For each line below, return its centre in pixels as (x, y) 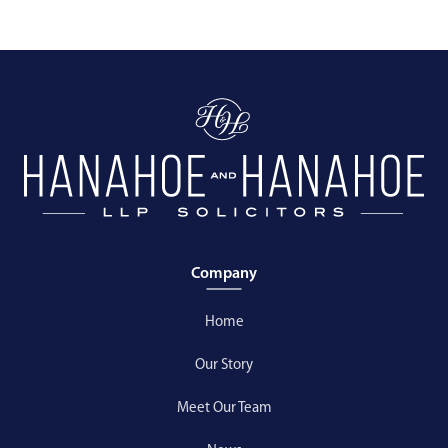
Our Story (224, 365)
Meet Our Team (224, 408)
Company (224, 274)
